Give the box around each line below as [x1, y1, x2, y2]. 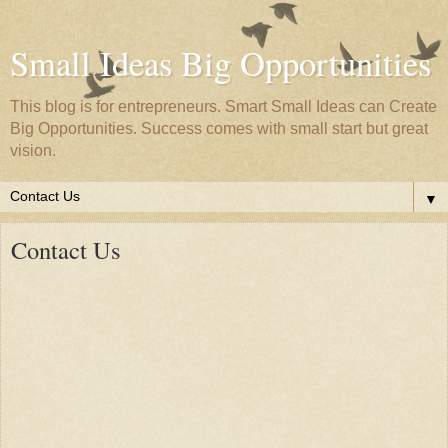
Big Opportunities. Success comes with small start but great [10, 120, 428, 137]
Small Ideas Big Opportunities [10, 40, 431, 86]
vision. [10, 142, 56, 159]
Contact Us [11, 233, 121, 266]
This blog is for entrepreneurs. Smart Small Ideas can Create [10, 98, 437, 115]
